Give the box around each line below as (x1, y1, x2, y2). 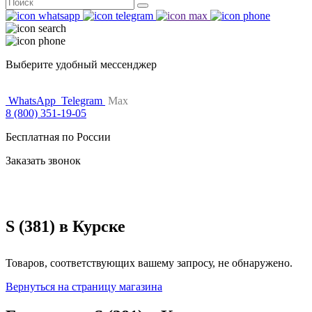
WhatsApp (8, 95, 56, 107)
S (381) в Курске (6, 217, 125, 235)
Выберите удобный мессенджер (6, 58, 157, 70)
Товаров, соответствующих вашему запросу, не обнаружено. (6, 256, 292, 269)
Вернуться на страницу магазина (6, 280, 162, 292)
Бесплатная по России (6, 131, 111, 143)
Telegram (61, 95, 102, 107)
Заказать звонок (6, 155, 81, 166)
